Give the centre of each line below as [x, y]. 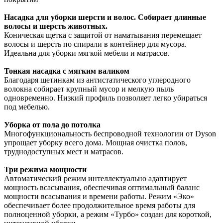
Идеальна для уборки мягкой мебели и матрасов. [87, 53]
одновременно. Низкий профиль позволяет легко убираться [106, 98]
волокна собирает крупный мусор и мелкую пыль [89, 89]
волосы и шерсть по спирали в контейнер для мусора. [95, 44]
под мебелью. [27, 107]
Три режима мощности [45, 169]
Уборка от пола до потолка [52, 124]
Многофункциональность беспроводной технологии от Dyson [110, 133]
